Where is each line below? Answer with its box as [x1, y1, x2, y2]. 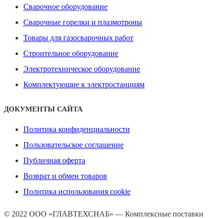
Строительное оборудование [23, 49, 118, 58]
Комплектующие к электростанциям [23, 80, 145, 89]
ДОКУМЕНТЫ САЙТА [4, 105, 83, 113]
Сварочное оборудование [23, 2, 108, 11]
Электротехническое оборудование [23, 65, 140, 73]
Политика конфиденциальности [23, 125, 130, 134]
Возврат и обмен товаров [23, 172, 107, 181]
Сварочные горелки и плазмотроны [23, 18, 142, 27]
